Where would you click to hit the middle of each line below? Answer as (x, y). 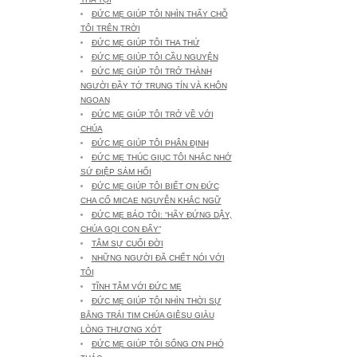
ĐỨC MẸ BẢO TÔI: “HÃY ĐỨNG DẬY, (161, 215)
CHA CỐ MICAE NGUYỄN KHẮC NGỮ (151, 200)
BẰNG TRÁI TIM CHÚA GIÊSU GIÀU (147, 315)
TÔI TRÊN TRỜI (110, 28)
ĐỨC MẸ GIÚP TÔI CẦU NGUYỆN (155, 57)
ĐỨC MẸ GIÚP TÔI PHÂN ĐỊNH (150, 143)
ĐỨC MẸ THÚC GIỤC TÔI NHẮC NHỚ (161, 157)
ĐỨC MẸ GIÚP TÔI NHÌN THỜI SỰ (156, 301)
